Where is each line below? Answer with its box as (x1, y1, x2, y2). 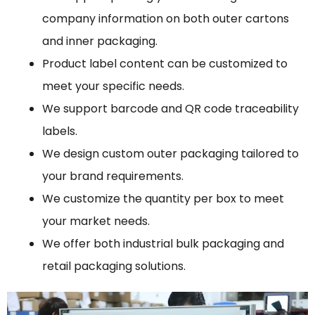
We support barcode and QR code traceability (42, 100, 299, 117)
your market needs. (42, 212, 150, 229)
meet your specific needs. (42, 77, 184, 94)
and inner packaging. (42, 32, 157, 49)
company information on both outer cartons (42, 10, 289, 27)
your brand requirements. (42, 167, 184, 184)
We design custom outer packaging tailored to (42, 145, 299, 162)
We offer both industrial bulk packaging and (42, 235, 284, 252)
